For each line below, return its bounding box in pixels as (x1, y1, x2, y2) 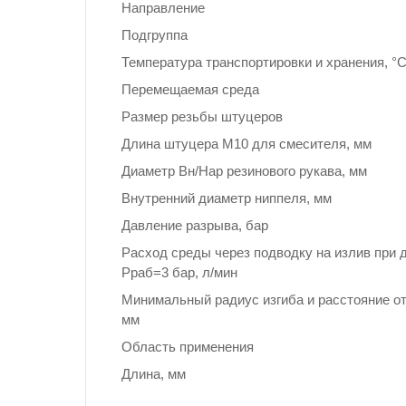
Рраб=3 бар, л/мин (121, 264, 237, 280)
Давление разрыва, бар (121, 217, 268, 233)
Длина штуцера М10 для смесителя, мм (121, 135, 372, 151)
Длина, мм (121, 365, 186, 382)
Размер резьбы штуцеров (121, 108, 283, 124)
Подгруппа (121, 26, 188, 43)
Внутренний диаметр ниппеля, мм (121, 189, 332, 206)
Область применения (121, 338, 254, 354)
